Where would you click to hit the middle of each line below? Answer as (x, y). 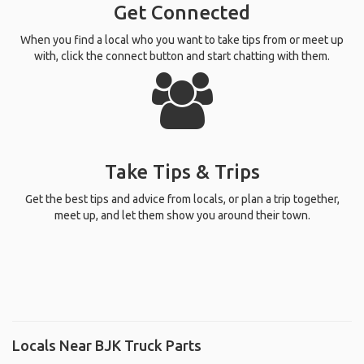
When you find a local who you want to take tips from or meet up (182, 40)
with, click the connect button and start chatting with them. (182, 56)
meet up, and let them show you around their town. (182, 215)
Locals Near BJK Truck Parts (107, 345)
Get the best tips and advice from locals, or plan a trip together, (182, 199)
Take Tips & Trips (182, 172)
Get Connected (182, 13)
